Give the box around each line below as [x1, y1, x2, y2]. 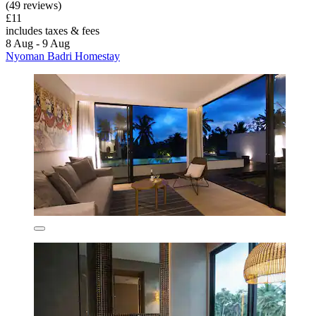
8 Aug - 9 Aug [6, 37, 70, 50]
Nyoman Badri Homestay [6, 50, 120, 63]
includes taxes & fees [6, 25, 99, 37]
